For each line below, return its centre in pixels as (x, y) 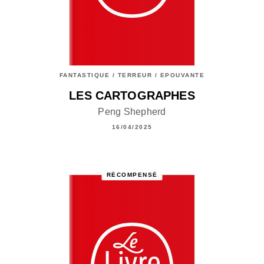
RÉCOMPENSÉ (132, 174)
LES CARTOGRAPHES (132, 96)
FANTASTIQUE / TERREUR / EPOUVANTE (132, 75)
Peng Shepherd (132, 112)
